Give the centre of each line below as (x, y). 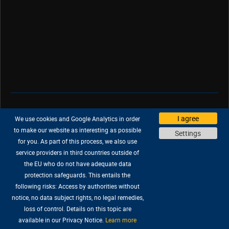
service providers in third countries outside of (78, 152)
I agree (188, 118)
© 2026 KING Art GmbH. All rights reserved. (114, 190)
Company (104, 114)
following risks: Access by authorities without (78, 186)
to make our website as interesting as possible (78, 130)
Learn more (121, 220)
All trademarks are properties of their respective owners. (114, 180)
